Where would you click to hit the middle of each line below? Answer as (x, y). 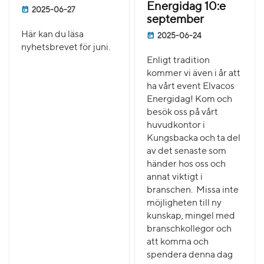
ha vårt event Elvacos (191, 86)
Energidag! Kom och (190, 99)
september (176, 20)
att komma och (178, 242)
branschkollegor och (189, 229)
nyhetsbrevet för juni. (66, 47)
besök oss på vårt (183, 112)
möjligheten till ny (184, 203)
